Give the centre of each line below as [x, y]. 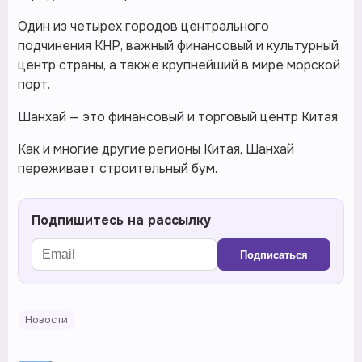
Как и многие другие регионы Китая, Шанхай [156, 149]
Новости [46, 320]
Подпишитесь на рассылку [121, 220]
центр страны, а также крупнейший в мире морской [179, 65]
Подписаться [274, 255]
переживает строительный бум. [118, 168]
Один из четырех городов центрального [143, 26]
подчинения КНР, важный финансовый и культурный [178, 46]
